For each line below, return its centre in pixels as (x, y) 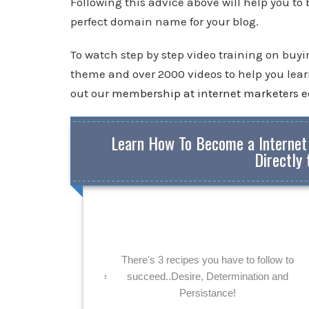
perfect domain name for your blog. (165, 22)
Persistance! (208, 293)
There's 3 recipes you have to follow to (208, 260)
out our (91, 93)
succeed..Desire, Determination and (208, 277)
